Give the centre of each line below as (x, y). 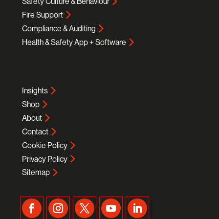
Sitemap (36, 172)
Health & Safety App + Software (74, 42)
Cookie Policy (44, 145)
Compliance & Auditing (59, 28)
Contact (35, 131)
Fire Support (42, 14)
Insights (35, 90)
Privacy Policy (44, 159)
